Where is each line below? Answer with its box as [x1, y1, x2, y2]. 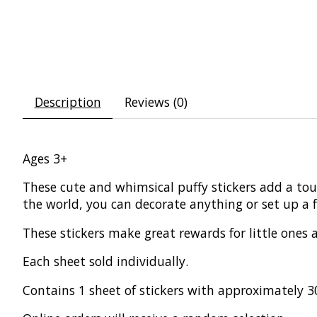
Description [34, 93, 101, 110]
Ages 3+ [23, 149, 67, 167]
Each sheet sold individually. [23, 253, 192, 270]
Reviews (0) [124, 93, 188, 110]
